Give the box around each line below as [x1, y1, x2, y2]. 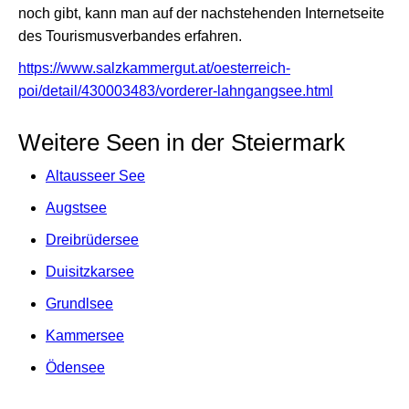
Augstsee [46, 200, 107, 216]
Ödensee [46, 360, 105, 376]
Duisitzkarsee [46, 264, 134, 280]
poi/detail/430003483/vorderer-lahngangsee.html [18, 83, 333, 100]
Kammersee [46, 328, 124, 344]
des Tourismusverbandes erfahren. [18, 28, 242, 45]
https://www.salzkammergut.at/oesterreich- [18, 60, 290, 77]
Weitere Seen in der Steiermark [18, 130, 345, 156]
